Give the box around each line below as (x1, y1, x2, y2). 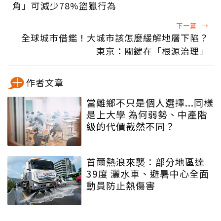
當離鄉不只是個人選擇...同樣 (86, 96, 214, 110)
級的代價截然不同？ (86, 119, 175, 133)
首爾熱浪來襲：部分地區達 (86, 155, 205, 169)
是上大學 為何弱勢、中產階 (86, 108, 207, 121)
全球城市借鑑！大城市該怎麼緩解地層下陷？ (21, 31, 209, 44)
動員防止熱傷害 (86, 179, 155, 192)
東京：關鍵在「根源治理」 (96, 44, 209, 58)
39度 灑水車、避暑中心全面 (86, 167, 209, 181)
